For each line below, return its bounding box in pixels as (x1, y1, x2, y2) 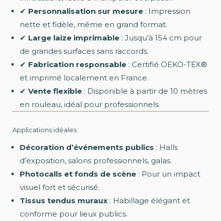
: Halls (154, 143, 178, 152)
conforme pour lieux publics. (20, 209, 127, 219)
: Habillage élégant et (108, 196, 190, 206)
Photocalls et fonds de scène (20, 169, 136, 179)
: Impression (143, 6, 190, 16)
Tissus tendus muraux (20, 196, 108, 206)
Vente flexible (28, 86, 82, 96)
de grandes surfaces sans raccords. (20, 46, 148, 56)
